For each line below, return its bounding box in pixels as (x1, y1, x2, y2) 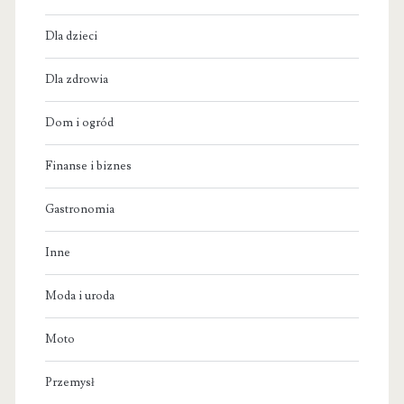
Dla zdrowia (44, 72, 108, 87)
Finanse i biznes (44, 159, 132, 174)
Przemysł (44, 375, 95, 390)
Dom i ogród (44, 115, 114, 131)
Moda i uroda (44, 289, 115, 304)
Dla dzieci (44, 29, 97, 44)
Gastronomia (44, 202, 115, 217)
